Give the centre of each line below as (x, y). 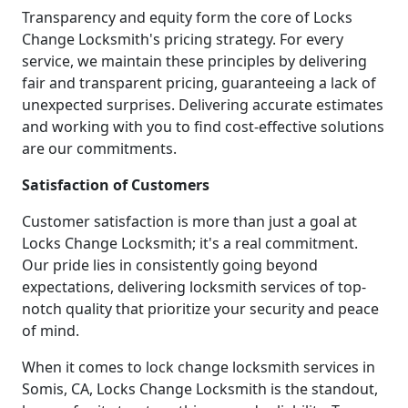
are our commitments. (99, 148)
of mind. (51, 330)
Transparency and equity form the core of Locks (187, 17)
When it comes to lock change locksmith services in (199, 367)
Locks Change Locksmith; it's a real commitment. (190, 243)
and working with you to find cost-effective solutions (203, 126)
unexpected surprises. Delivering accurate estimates (203, 104)
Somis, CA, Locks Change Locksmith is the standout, (200, 388)
